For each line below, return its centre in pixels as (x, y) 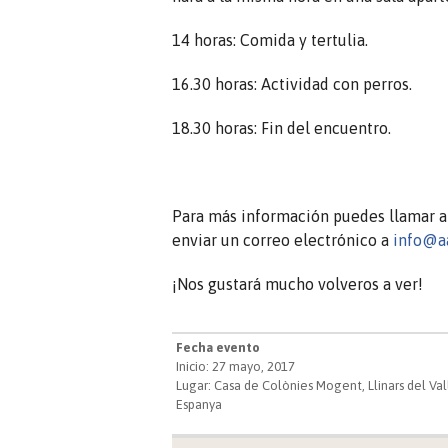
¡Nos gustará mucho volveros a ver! (297, 283)
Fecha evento (218, 347)
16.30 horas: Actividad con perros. (292, 83)
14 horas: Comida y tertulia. (270, 39)
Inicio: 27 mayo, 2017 (235, 366)
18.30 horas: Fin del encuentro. (281, 127)
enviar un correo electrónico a (282, 239)
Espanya (199, 404)
